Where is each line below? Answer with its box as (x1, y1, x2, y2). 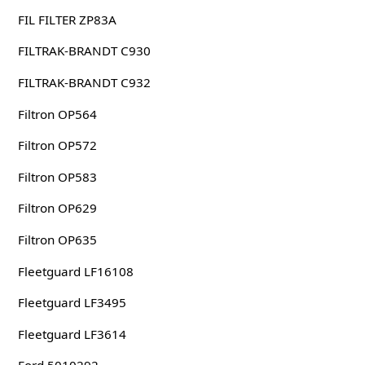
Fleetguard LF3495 (17, 294, 126, 311)
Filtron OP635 (17, 231, 97, 248)
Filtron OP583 (17, 168, 97, 185)
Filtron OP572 (17, 137, 97, 154)
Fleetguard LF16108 (17, 262, 134, 279)
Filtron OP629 (17, 200, 97, 217)
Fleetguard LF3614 (17, 325, 126, 342)
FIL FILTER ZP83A (17, 11, 117, 28)
